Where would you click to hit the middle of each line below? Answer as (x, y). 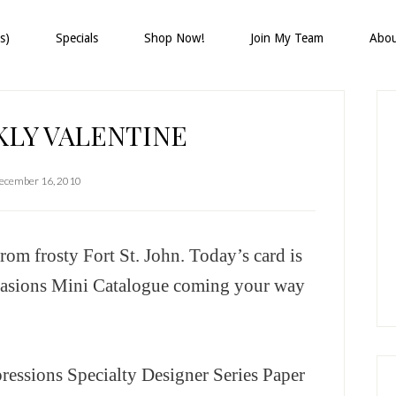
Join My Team (287, 38)
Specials (77, 38)
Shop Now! (174, 38)
